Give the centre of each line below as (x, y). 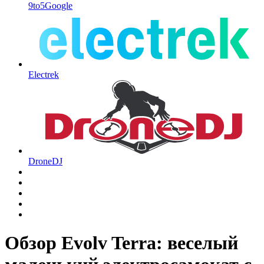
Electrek (44, 74)
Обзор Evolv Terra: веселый (121, 243)
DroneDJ (45, 161)
